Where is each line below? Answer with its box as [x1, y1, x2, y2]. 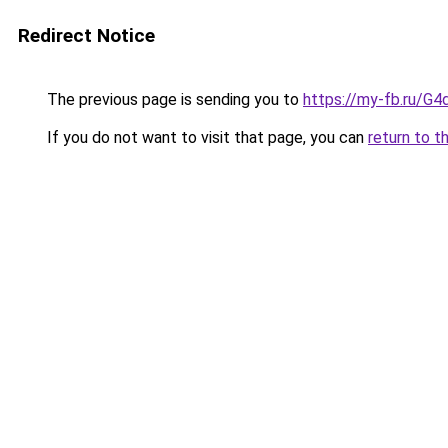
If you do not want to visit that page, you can [43, 128, 368, 147]
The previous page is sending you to [43, 90, 303, 109]
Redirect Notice [18, 24, 155, 47]
